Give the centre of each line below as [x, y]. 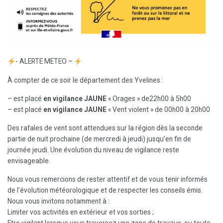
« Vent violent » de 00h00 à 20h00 [158, 109]
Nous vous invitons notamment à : [58, 201]
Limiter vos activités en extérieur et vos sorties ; [81, 212]
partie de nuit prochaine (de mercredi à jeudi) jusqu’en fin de [99, 139]
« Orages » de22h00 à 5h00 [149, 98]
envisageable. [29, 161]
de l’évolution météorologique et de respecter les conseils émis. [105, 190]
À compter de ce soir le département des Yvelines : [85, 80]
